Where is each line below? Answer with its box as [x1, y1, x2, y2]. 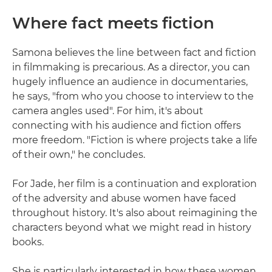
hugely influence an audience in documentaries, [12, 76, 248, 88]
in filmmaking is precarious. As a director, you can [12, 61, 250, 73]
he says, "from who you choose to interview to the [12, 90, 254, 103]
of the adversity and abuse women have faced [12, 192, 236, 205]
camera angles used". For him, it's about [12, 105, 203, 117]
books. [12, 236, 44, 248]
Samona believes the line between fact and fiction [12, 47, 256, 59]
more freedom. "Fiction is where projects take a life [12, 134, 257, 146]
